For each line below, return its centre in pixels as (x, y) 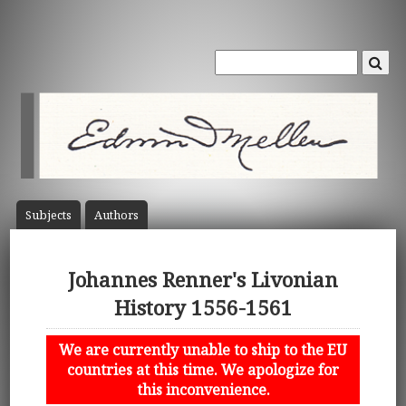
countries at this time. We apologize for (203, 369)
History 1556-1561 (203, 308)
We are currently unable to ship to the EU (203, 349)
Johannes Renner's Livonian (203, 280)
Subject (45, 215)
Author (113, 215)
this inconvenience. (203, 389)
